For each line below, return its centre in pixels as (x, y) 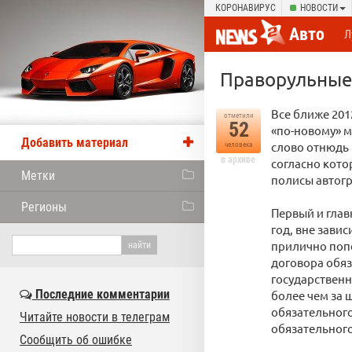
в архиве (238, 159)
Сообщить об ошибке (76, 340)
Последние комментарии (101, 294)
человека (238, 145)
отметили (238, 115)
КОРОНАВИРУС (246, 8)
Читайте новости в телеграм (95, 317)
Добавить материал (75, 143)
